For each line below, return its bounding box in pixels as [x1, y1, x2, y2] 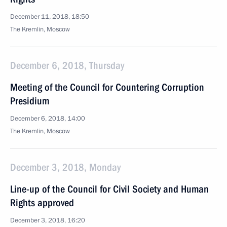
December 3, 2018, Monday [10, 161, 121, 173]
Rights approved [10, 197, 74, 209]
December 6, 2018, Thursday [10, 59, 124, 71]
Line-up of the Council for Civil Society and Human [10, 183, 209, 195]
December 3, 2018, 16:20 [10, 216, 85, 225]
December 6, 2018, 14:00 [10, 114, 85, 123]
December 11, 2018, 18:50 [10, 12, 89, 21]
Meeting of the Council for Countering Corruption [10, 81, 204, 93]
